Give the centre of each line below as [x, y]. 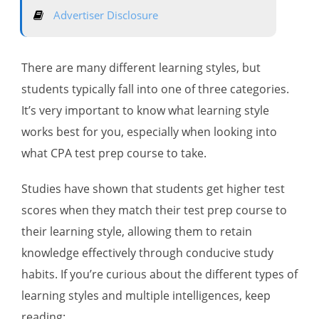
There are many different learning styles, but [141, 67]
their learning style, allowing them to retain [137, 231]
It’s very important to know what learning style [145, 110]
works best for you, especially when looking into [149, 131]
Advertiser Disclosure [104, 15]
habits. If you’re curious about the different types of [159, 274]
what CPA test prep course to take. [114, 153]
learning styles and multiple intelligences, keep [146, 295]
